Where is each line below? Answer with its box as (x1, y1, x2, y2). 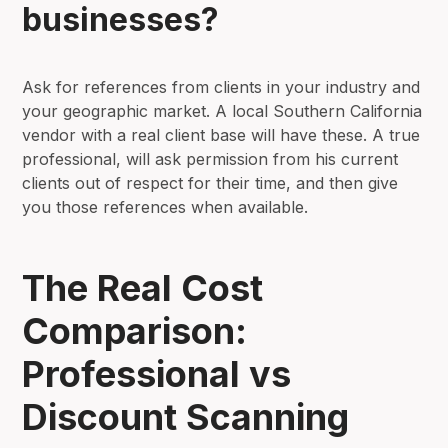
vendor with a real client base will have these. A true (22, 124, 421, 145)
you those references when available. (22, 196, 309, 217)
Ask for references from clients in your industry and (22, 76, 421, 97)
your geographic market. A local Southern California (22, 100, 423, 121)
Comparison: (22, 308, 248, 353)
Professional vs (22, 351, 292, 396)
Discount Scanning (22, 394, 350, 439)
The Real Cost (22, 265, 264, 310)
